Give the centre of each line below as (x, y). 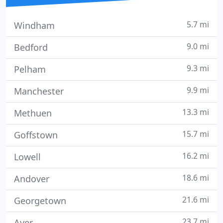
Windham (34, 25)
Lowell (27, 157)
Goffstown (36, 135)
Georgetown (40, 201)
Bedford (31, 47)
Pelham (30, 69)
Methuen (33, 113)
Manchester (39, 91)
